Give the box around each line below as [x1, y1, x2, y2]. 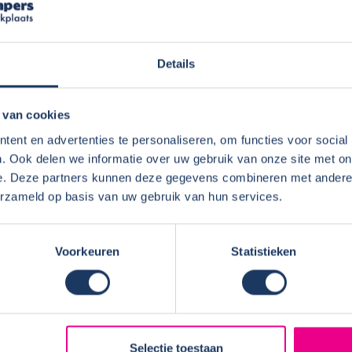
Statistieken [231, 244, 297, 258]
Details [156, 57, 196, 71]
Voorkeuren [55, 244, 119, 258]
